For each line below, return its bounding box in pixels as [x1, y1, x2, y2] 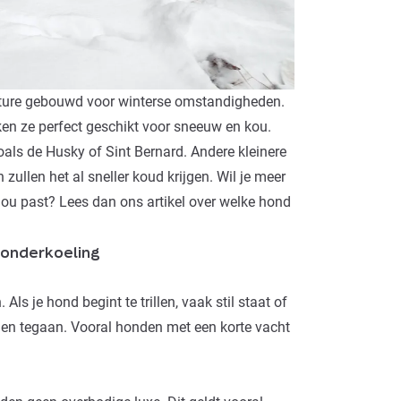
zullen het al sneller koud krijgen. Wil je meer [4, 168, 286, 186]
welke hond [219, 193, 291, 211]
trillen [141, 294, 175, 311]
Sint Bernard [106, 143, 183, 161]
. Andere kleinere [183, 143, 286, 161]
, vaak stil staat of [175, 294, 287, 311]
